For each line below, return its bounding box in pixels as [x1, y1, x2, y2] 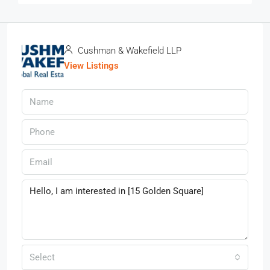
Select [30, 251, 55, 263]
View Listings [64, 60, 119, 71]
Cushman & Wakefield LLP [75, 45, 181, 56]
